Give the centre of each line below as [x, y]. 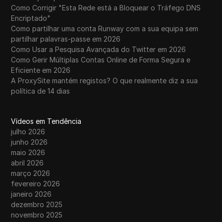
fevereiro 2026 [36, 184]
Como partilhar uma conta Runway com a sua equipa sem [105, 29]
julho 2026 [28, 132]
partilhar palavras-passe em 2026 [66, 39]
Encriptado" [31, 18]
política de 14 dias [41, 91]
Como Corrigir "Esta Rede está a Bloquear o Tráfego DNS [106, 8]
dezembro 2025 [37, 205]
